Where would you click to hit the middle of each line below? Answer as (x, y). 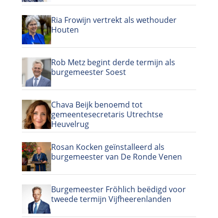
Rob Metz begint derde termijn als (113, 62)
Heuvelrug (70, 124)
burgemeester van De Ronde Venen (116, 156)
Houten (65, 29)
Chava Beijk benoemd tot (97, 104)
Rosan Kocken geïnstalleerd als (108, 147)
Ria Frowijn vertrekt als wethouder (114, 20)
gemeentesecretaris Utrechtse (107, 114)
